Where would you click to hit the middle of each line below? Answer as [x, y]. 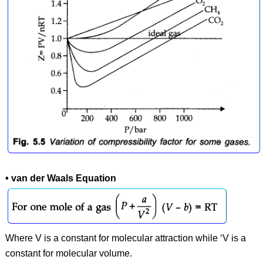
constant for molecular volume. [68, 253]
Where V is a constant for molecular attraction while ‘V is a [125, 238]
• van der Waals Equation [60, 178]
